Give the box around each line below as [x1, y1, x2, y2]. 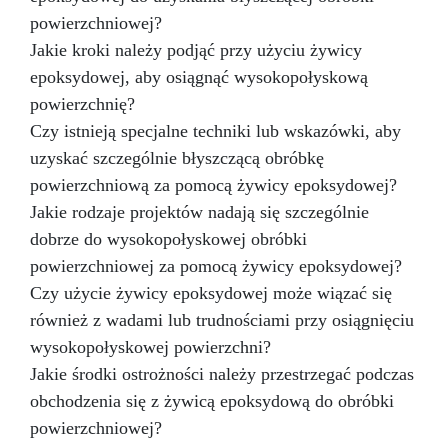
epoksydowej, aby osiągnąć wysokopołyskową [30, 67, 368, 88]
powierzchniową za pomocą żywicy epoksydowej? [30, 175, 397, 196]
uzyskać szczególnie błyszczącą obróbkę [30, 148, 324, 169]
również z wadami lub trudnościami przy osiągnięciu [30, 310, 414, 331]
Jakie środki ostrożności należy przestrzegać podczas [30, 364, 414, 385]
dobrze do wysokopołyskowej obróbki [30, 229, 307, 250]
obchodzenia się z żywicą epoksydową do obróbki [30, 391, 394, 412]
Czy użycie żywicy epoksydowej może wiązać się [30, 283, 392, 304]
